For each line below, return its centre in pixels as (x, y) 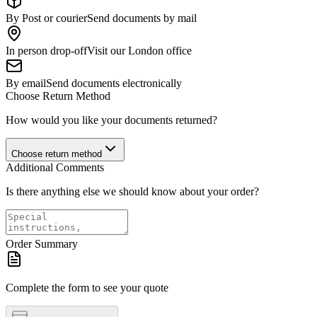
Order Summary (42, 243)
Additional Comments (55, 167)
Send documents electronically (114, 83)
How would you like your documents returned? (111, 120)
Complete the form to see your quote (87, 287)
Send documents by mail (142, 18)
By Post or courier (46, 18)
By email (26, 83)
